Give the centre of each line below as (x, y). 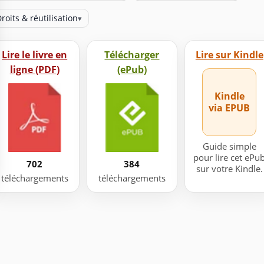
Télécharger (132, 55)
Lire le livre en (35, 55)
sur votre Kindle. (229, 168)
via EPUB (230, 108)
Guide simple (229, 146)
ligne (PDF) (34, 69)
